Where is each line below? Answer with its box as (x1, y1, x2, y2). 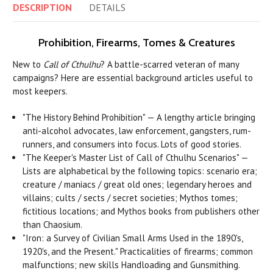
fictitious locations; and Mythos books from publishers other (23, 205, 260, 218)
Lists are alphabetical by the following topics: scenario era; (23, 165, 258, 177)
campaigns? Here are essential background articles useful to (13, 72, 253, 84)
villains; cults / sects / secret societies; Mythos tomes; (23, 192, 238, 204)
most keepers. (13, 85, 68, 97)
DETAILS (89, 1, 126, 14)
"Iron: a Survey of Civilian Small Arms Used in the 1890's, (23, 232, 243, 244)
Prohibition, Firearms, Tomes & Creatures (38, 36, 235, 50)
